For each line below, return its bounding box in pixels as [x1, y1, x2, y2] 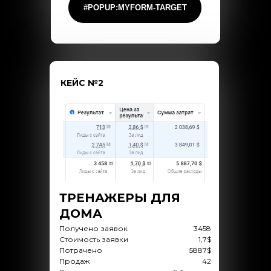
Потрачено [59, 246, 102, 255]
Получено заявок [59, 224, 128, 233]
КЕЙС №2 [60, 77, 103, 88]
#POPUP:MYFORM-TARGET [83, 2, 187, 12]
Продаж [59, 256, 90, 266]
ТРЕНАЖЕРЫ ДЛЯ [59, 191, 180, 205]
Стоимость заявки [59, 235, 128, 244]
